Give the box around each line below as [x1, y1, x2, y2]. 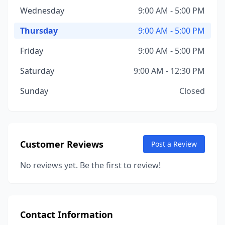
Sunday [20, 85, 48, 96]
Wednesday [20, 5, 64, 16]
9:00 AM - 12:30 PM [134, 65, 205, 76]
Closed [179, 85, 205, 96]
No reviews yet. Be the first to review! [20, 160, 161, 171]
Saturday [20, 65, 54, 76]
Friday [20, 45, 43, 56]
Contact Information [20, 208, 113, 220]
